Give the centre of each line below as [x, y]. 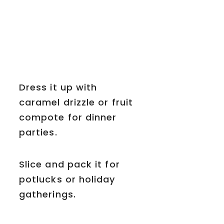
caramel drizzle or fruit [76, 102]
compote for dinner [68, 117]
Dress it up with [58, 87]
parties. [38, 132]
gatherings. [47, 194]
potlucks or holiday [67, 179]
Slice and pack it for [69, 164]
